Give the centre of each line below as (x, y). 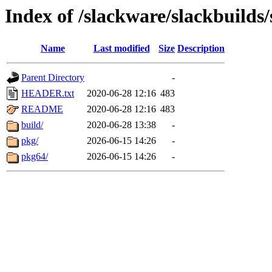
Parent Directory (53, 78)
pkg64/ (35, 157)
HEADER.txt (48, 93)
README (42, 109)
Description (201, 49)
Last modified (121, 49)
